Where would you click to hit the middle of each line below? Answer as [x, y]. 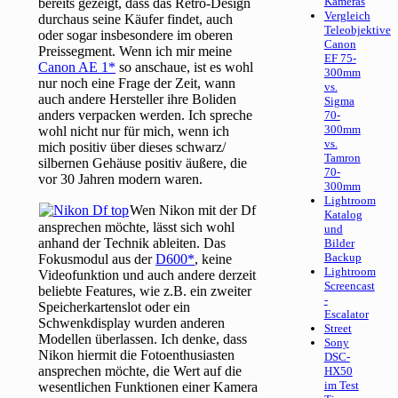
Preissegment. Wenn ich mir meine [135, 52]
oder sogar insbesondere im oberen [136, 36]
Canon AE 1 [74, 68]
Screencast [349, 286]
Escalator [346, 314]
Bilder [339, 243]
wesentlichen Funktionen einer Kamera [148, 387]
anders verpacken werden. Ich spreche [146, 115]
